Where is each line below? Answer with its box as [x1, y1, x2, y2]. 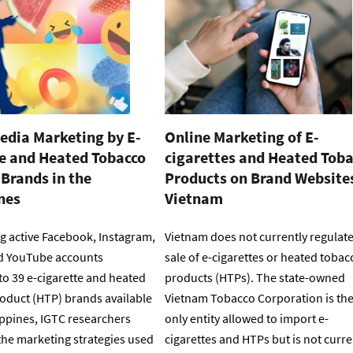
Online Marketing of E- [165, 127, 319, 147]
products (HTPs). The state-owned [165, 269, 345, 286]
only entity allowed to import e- [165, 310, 329, 327]
